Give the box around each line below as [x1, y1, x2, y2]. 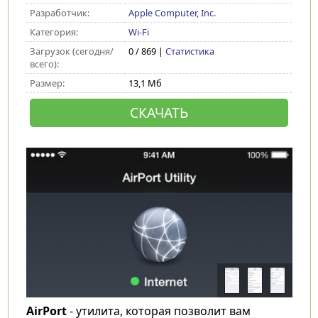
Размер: [29, 77, 65, 89]
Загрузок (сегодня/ [29, 45, 114, 57]
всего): [29, 57, 59, 70]
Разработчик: [29, 6, 89, 19]
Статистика [165, 45, 214, 57]
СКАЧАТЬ [129, 103, 188, 122]
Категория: [29, 26, 78, 38]
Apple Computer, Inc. [128, 6, 216, 19]
